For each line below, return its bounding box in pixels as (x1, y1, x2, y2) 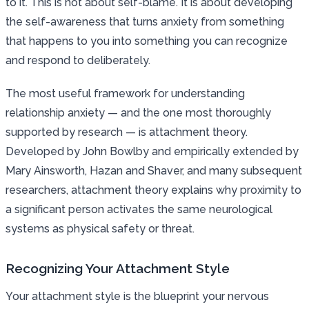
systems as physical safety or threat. (6, 221, 195, 235)
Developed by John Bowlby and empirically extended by (6, 144, 299, 158)
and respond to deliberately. (6, 53, 150, 67)
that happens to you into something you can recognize (6, 34, 288, 48)
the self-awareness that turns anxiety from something (6, 14, 284, 28)
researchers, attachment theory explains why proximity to (6, 183, 301, 197)
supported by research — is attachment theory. (6, 125, 248, 139)
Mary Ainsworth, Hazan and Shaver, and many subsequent (6, 163, 302, 177)
